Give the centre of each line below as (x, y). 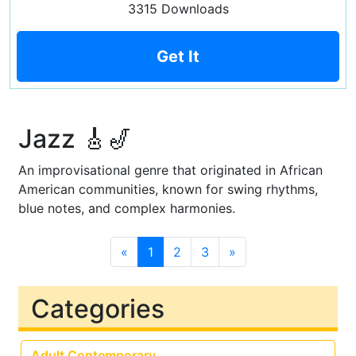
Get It (178, 56)
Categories (98, 309)
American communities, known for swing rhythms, (168, 189)
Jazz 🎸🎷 (75, 139)
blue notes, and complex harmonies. (127, 208)
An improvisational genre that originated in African (170, 170)
